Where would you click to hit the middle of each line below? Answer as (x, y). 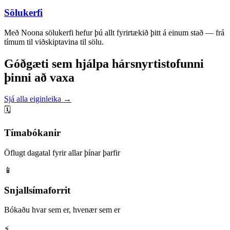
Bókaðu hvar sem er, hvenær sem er (62, 210)
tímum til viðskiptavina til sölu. (54, 42)
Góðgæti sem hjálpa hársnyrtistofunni (104, 63)
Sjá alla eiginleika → (38, 99)
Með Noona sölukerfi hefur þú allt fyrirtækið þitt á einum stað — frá (114, 32)
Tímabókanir (32, 133)
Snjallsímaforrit (37, 190)
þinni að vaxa (39, 77)
